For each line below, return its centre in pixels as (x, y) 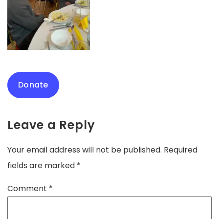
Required (181, 150)
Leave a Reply (51, 125)
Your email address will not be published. (85, 150)
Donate (33, 85)
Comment (28, 189)
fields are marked (42, 166)
